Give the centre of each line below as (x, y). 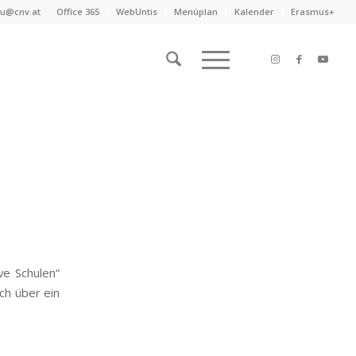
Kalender (255, 12)
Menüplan (196, 12)
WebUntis (137, 12)
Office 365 (78, 12)
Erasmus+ (313, 12)
